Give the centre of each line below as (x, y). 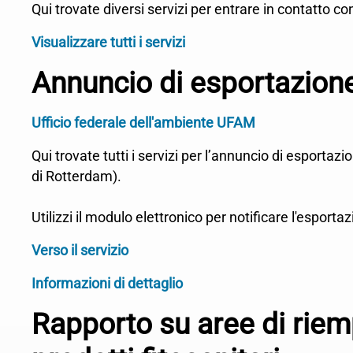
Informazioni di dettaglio (107, 283)
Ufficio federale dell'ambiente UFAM (143, 123)
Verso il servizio (80, 250)
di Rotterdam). (76, 176)
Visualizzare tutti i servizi (108, 42)
